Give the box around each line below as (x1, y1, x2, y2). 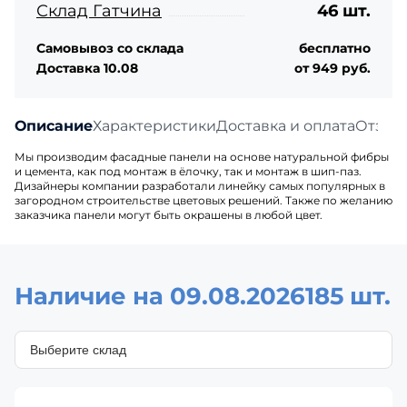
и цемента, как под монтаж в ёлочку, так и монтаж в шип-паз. (15, 164, 362, 178)
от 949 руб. (294, 59, 371, 76)
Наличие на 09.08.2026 (15, 281, 305, 311)
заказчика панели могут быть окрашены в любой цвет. (15, 207, 323, 222)
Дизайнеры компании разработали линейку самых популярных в (15, 178, 385, 193)
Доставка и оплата (216, 116, 355, 134)
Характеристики (93, 116, 216, 134)
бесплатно (299, 39, 371, 56)
